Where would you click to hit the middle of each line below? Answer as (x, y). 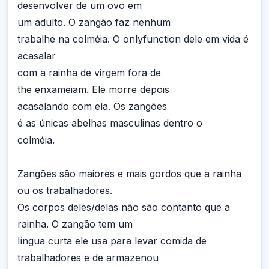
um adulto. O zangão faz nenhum (94, 23)
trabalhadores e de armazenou (88, 258)
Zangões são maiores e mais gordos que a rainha (129, 174)
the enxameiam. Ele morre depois (93, 90)
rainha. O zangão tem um (75, 224)
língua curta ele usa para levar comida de (112, 241)
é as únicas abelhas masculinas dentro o (110, 123)
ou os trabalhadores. (65, 191)
